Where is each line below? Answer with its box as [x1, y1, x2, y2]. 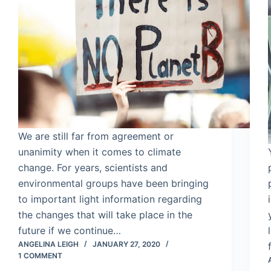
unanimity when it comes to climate [18, 146, 181, 158]
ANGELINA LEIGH [18, 240, 79, 249]
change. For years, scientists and [18, 162, 168, 174]
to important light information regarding [18, 193, 202, 206]
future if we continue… [18, 224, 121, 237]
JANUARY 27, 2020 [93, 240, 160, 249]
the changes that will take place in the [18, 209, 192, 221]
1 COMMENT [18, 251, 62, 261]
